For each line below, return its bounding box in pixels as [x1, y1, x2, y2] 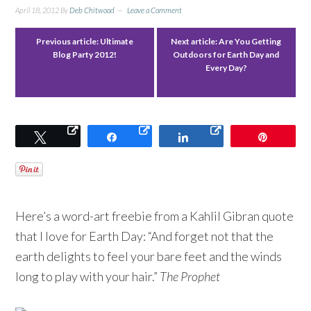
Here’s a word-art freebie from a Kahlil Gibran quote [15, 208, 294, 224]
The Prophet [160, 268, 221, 284]
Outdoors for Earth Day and [173, 49, 280, 60]
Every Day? [205, 62, 247, 73]
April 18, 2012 [15, 5, 60, 15]
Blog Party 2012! [53, 49, 117, 60]
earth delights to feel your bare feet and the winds [15, 248, 283, 264]
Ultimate [100, 35, 134, 47]
